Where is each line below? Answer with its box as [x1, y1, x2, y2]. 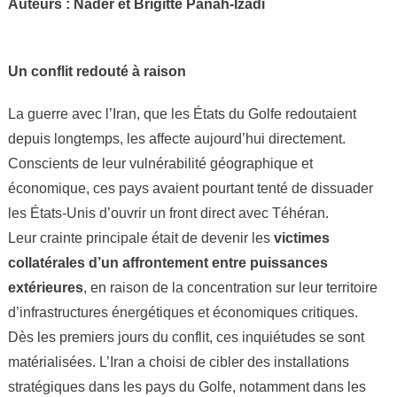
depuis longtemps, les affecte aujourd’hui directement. [7, 131, 346, 146]
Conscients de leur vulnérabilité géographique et [7, 156, 313, 171]
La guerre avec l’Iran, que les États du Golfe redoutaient [7, 106, 356, 121]
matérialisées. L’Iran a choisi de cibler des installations [7, 354, 349, 370]
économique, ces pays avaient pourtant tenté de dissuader [7, 181, 373, 196]
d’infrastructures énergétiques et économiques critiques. [7, 305, 358, 320]
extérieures [7, 280, 83, 295]
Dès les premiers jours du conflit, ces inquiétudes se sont [7, 330, 364, 345]
